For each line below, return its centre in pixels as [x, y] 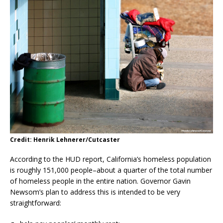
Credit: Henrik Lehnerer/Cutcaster [65, 139]
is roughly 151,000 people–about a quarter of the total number [111, 170]
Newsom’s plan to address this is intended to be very [95, 192]
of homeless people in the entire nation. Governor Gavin [100, 181]
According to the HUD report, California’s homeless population [111, 159]
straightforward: [36, 203]
